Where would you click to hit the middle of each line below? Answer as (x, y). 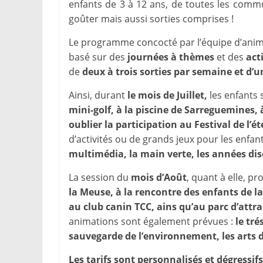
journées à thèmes (171, 57)
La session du (100, 177)
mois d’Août (159, 177)
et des (230, 57)
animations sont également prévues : (152, 221)
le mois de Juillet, (168, 95)
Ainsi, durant (98, 95)
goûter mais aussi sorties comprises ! (151, 19)
